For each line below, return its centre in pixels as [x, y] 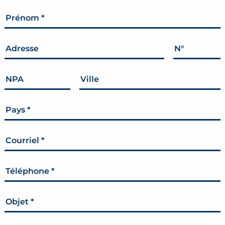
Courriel [23, 141]
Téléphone [28, 171]
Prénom [23, 18]
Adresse [22, 49]
